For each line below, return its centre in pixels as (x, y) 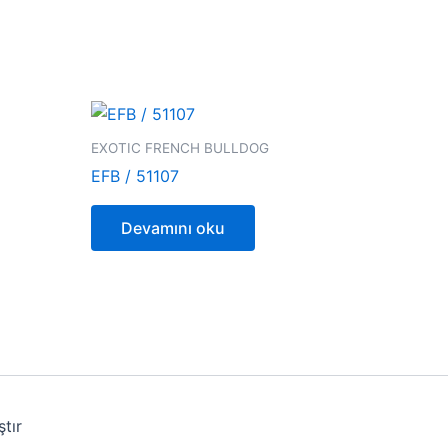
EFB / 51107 (135, 176)
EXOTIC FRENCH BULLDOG (180, 147)
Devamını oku (173, 228)
